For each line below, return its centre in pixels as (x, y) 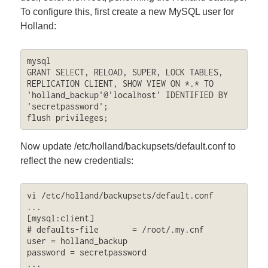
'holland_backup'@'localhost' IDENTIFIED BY (127, 95)
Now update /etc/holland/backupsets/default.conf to (128, 146)
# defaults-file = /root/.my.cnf (115, 229)
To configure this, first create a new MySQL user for (127, 12)
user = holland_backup (77, 240)
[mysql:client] (60, 218)
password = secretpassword (86, 252)
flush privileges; (67, 118)
